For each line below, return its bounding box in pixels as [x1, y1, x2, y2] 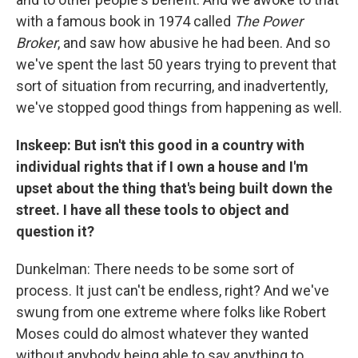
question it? [16, 223, 94, 240]
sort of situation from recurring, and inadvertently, [16, 78, 328, 94]
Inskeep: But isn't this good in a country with [16, 137, 304, 153]
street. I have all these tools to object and [16, 201, 289, 218]
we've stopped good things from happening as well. [16, 99, 342, 116]
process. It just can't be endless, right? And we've [16, 282, 329, 299]
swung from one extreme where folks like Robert [16, 304, 326, 320]
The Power [234, 13, 303, 30]
